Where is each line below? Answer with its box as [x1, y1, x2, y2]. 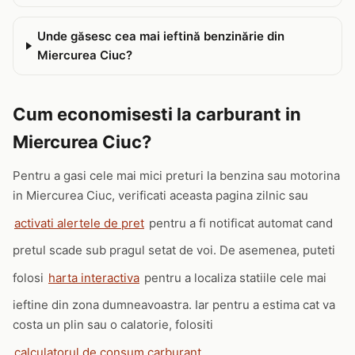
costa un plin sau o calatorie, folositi [13, 317, 213, 332]
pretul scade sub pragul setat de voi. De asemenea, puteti [13, 242, 335, 258]
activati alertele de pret [14, 215, 144, 231]
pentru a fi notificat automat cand [146, 215, 333, 231]
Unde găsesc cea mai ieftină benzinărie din [37, 29, 285, 44]
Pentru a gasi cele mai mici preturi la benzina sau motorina [13, 168, 340, 183]
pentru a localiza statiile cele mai [141, 269, 326, 285]
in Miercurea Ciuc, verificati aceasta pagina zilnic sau [13, 188, 308, 203]
